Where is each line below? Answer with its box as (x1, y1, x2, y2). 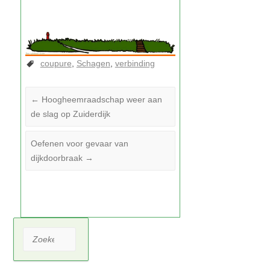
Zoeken (22, 230, 52, 240)
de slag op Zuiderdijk (30, 109, 110, 119)
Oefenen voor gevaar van (30, 139, 128, 149)
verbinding (115, 58, 155, 69)
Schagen (76, 58, 110, 69)
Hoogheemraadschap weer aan (39, 95, 162, 105)
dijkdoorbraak (30, 153, 85, 163)
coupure (40, 58, 72, 69)
